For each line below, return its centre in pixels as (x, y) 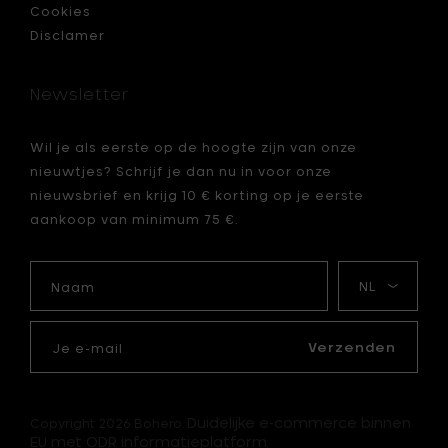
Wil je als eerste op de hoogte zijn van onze (193, 147)
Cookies (60, 11)
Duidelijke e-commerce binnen (299, 423)
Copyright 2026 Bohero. (108, 423)
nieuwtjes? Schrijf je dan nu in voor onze (181, 171)
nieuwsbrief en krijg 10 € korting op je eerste (197, 195)
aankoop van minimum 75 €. (134, 219)
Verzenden (352, 347)
